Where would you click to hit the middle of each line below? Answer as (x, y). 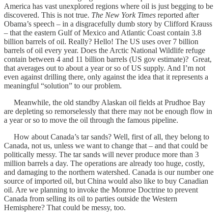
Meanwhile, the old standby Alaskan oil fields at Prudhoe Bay (105, 102)
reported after (177, 15)
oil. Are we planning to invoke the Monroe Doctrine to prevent (101, 190)
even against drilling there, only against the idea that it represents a (106, 77)
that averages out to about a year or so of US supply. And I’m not (105, 68)
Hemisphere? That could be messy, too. (65, 207)
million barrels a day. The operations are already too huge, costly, (104, 163)
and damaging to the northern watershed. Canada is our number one (109, 172)
